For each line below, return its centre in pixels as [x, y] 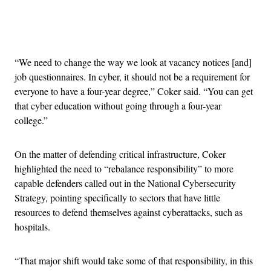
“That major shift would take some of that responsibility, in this [134, 261]
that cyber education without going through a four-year [118, 106]
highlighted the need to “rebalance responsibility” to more [124, 169]
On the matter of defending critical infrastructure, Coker [120, 154]
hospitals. [32, 227]
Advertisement [162, 32]
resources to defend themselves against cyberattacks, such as [129, 212]
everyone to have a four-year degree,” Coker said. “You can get [134, 91]
